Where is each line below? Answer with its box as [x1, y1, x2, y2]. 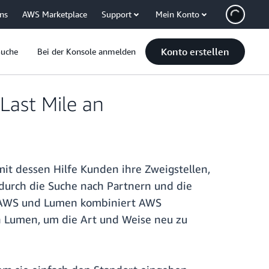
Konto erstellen [161, 46, 229, 58]
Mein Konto [156, 9, 199, 19]
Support [101, 9, 131, 19]
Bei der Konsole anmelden [37, 46, 136, 56]
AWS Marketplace [22, 9, 87, 19]
